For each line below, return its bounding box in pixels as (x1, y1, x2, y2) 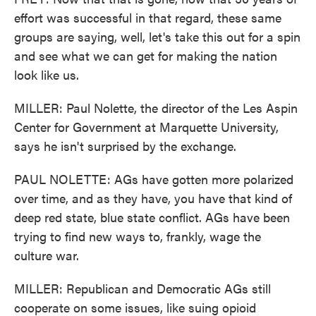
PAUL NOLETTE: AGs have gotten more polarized (14, 170, 293, 188)
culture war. (14, 246, 79, 264)
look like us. (14, 66, 79, 83)
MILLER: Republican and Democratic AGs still (14, 279, 271, 297)
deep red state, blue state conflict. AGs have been (14, 208, 290, 226)
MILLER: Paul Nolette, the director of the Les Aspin (14, 99, 298, 116)
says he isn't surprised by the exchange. (14, 137, 236, 154)
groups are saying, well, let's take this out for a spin (14, 28, 300, 45)
